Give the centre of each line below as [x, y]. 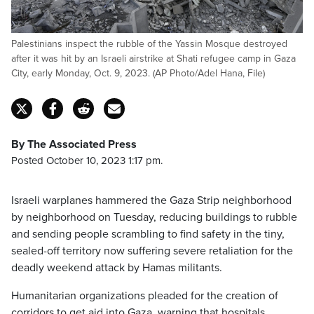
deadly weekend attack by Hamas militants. [117, 268]
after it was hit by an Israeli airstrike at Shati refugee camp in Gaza [153, 59]
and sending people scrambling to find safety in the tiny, [148, 234]
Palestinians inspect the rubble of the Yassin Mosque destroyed [149, 44]
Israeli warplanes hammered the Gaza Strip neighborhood [151, 200]
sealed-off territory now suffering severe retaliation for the [152, 251]
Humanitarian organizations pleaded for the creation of [145, 296]
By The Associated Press [74, 144]
